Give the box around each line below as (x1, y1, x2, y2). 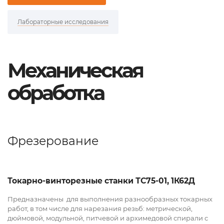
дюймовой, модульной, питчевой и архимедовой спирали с (7, 214, 208, 222)
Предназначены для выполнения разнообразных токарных (7, 195, 212, 203)
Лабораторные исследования (17, 18, 108, 25)
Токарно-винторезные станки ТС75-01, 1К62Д (7, 175, 195, 185)
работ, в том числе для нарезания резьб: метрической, (7, 204, 192, 213)
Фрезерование (7, 133, 98, 148)
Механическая (7, 57, 142, 82)
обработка (7, 80, 103, 105)
